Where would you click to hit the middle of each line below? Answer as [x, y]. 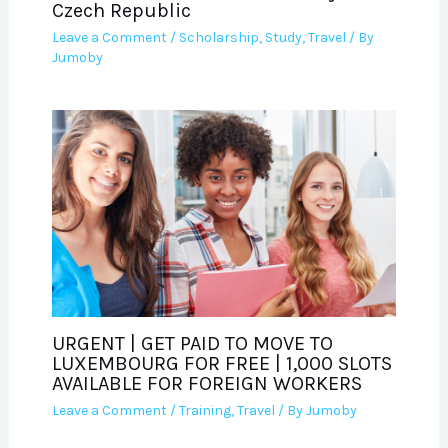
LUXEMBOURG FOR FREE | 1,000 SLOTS [221, 364]
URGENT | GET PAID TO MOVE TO [192, 344]
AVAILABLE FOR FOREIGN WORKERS [206, 384]
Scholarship [218, 38]
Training [204, 411]
